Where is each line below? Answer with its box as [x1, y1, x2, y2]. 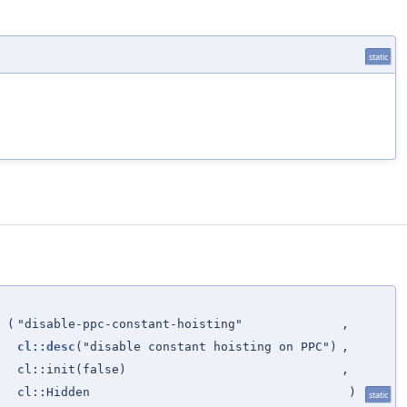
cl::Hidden [17, 384, 90, 399]
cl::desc [17, 339, 75, 353]
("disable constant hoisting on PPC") [75, 339, 337, 353]
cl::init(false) [17, 362, 126, 376]
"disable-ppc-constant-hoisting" [17, 316, 243, 331]
